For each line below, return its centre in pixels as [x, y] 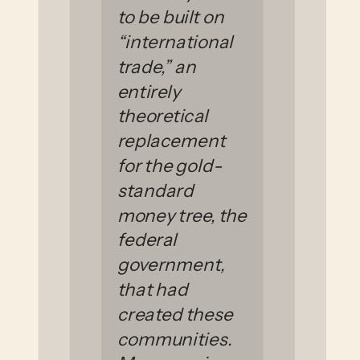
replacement [171, 140]
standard [155, 190]
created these [175, 314]
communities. [174, 339]
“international [175, 41]
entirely [148, 91]
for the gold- [169, 165]
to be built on [170, 16]
